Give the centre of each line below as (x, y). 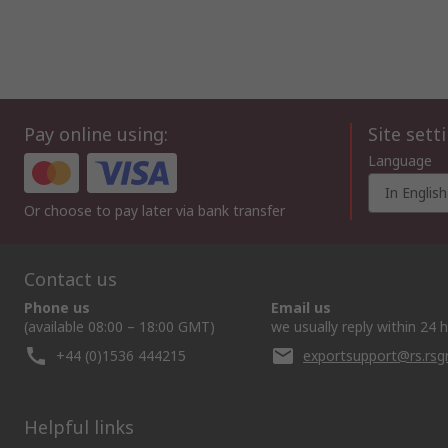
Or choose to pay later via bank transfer (154, 211)
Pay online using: (96, 134)
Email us (301, 308)
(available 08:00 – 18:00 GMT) (119, 327)
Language (400, 161)
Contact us (70, 279)
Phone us (57, 308)
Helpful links (79, 427)
